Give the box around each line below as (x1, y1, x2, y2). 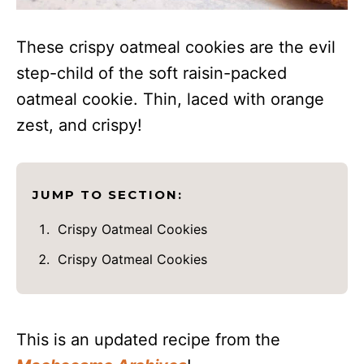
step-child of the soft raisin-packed (16, 63, 287, 84)
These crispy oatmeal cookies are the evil (16, 37, 336, 58)
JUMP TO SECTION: (32, 187, 183, 203)
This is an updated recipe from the (16, 330, 280, 350)
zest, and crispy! (16, 115, 142, 136)
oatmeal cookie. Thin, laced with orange (16, 89, 324, 110)
